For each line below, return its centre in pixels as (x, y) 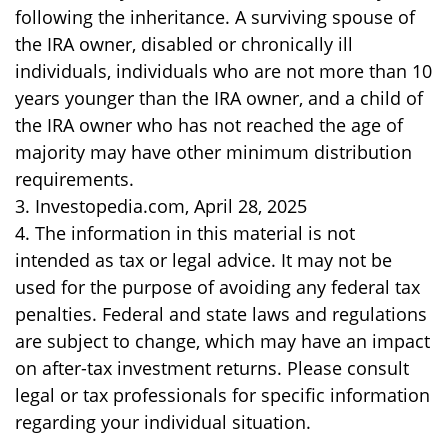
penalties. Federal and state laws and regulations (221, 314)
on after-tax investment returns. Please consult (212, 368)
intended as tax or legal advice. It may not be (203, 260)
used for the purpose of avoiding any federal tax (217, 287)
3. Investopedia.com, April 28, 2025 (161, 206)
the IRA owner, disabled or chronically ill (184, 44)
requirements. (74, 179)
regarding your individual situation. (163, 422)
